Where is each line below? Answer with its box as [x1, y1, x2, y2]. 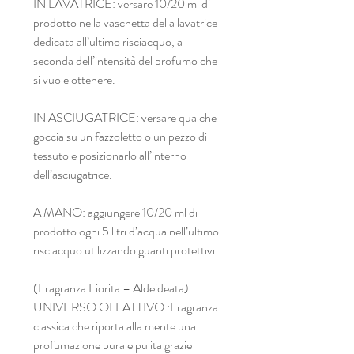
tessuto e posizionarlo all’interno [33, 145, 186, 164]
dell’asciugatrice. [33, 164, 112, 183]
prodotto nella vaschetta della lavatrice [33, 13, 217, 32]
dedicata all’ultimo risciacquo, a [33, 32, 183, 51]
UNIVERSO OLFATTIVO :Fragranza [33, 297, 218, 316]
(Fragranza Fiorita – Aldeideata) [33, 278, 189, 297]
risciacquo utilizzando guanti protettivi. [33, 240, 218, 259]
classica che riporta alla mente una [33, 316, 196, 335]
